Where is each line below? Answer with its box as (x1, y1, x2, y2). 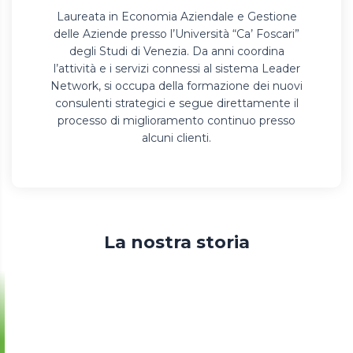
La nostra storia (103, 232, 250, 254)
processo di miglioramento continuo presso (58, 113, 295, 128)
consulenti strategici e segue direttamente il (54, 95, 299, 110)
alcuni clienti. (142, 130, 211, 145)
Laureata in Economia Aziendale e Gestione (56, 9, 297, 24)
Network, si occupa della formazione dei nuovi (50, 78, 303, 93)
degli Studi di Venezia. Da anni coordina (69, 43, 284, 58)
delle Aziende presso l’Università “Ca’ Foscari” (54, 26, 299, 41)
